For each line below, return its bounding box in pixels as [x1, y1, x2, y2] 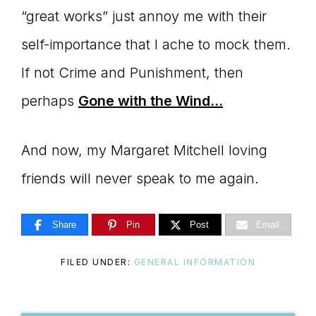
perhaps [21, 92, 78, 109]
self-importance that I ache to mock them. [21, 36, 295, 53]
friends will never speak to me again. [21, 170, 259, 187]
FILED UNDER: [61, 256, 134, 267]
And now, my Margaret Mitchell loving [21, 142, 267, 159]
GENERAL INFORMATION [133, 256, 255, 267]
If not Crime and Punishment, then [21, 64, 243, 81]
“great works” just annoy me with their [21, 8, 267, 25]
